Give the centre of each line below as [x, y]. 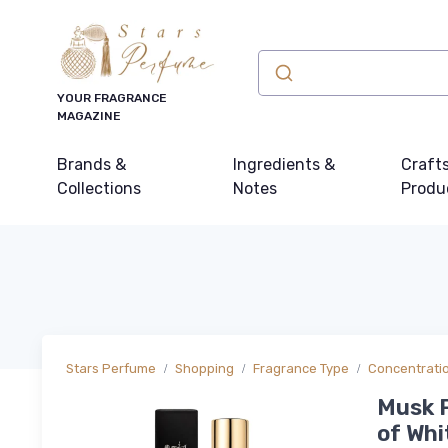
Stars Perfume [111, 368]
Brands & [91, 164]
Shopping [204, 368]
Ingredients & [284, 164]
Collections [99, 188]
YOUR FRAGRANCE [112, 98]
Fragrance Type [301, 368]
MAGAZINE [89, 116]
